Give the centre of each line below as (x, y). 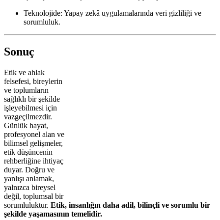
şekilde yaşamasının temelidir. (53, 214)
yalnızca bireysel (30, 188)
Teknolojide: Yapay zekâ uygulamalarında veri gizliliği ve (112, 13)
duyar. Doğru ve (29, 170)
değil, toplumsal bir (34, 196)
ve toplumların (26, 90)
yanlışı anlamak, (29, 179)
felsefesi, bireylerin (33, 82)
